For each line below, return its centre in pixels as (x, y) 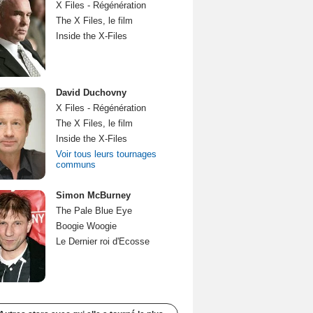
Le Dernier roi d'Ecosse (103, 241)
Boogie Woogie (86, 226)
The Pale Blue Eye (94, 211)
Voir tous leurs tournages (106, 154)
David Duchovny (91, 93)
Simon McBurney (93, 195)
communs (76, 165)
